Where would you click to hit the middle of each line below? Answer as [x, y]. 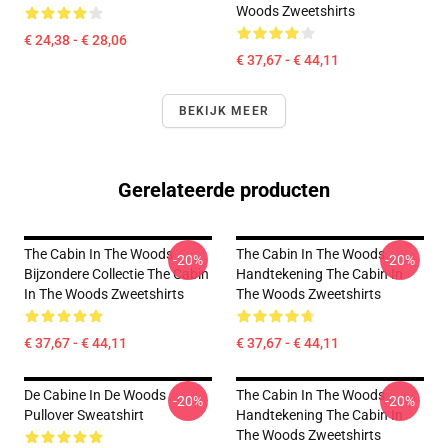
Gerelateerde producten [224, 190]
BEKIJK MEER [224, 111]
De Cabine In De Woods [95, 395]
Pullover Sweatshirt [84, 415]
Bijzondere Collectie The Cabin [116, 274]
